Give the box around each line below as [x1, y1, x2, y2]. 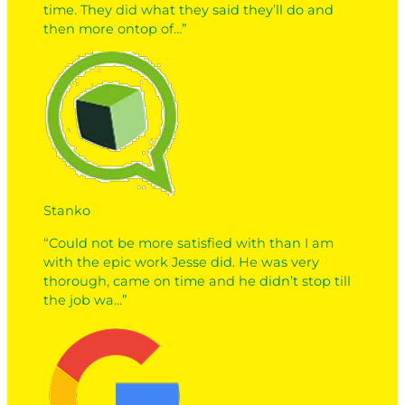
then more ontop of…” [43, 20, 187, 37]
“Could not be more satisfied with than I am [43, 234, 334, 251]
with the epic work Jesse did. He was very [43, 253, 319, 270]
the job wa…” [43, 291, 127, 308]
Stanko [43, 202, 90, 220]
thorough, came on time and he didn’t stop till [43, 272, 351, 289]
